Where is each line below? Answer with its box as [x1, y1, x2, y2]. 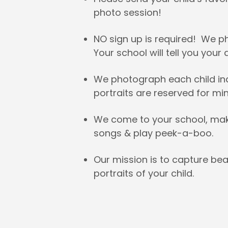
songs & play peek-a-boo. [94, 127, 214, 140]
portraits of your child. [94, 167, 194, 180]
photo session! [94, 6, 162, 19]
